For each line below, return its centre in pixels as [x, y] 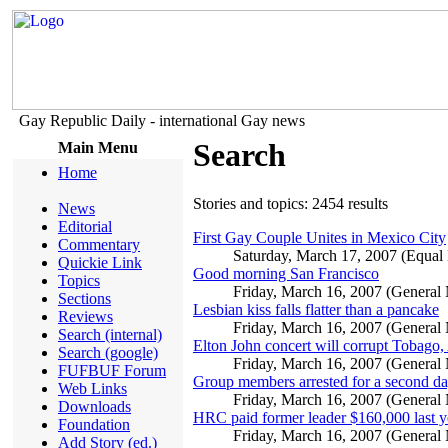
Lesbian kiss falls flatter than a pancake [316, 310]
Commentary [99, 244]
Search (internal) [110, 334]
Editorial [85, 226]
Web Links [92, 388]
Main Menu [98, 147]
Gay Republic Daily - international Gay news [162, 120]
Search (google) [108, 352]
